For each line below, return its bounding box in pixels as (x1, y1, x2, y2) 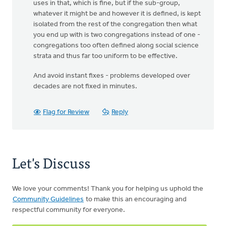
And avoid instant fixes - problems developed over (33, 72, 190, 80)
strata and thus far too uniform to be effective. (33, 52, 178, 60)
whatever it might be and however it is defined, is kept (33, 10, 201, 18)
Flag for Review (43, 108, 89, 116)
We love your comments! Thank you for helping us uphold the (12, 185, 203, 193)
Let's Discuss (12, 151, 90, 174)
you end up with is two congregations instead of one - (33, 31, 200, 39)
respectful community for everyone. (12, 206, 125, 214)
